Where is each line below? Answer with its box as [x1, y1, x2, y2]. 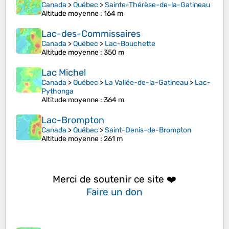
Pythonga [41, 87, 74, 96]
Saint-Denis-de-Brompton [105, 126, 191, 135]
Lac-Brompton [41, 114, 104, 126]
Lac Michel [41, 67, 86, 79]
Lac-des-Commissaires [41, 28, 141, 40]
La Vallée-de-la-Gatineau [105, 78, 188, 87]
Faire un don [86, 186, 143, 198]
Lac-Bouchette [105, 39, 155, 49]
